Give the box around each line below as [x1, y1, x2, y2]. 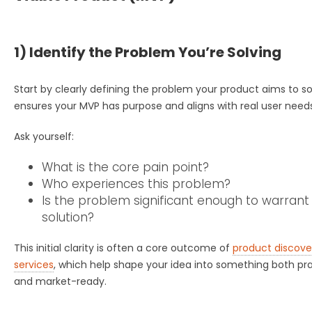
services [14, 257, 54, 272]
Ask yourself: [14, 129, 74, 143]
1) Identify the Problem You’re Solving [14, 42, 281, 62]
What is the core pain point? [42, 158, 209, 175]
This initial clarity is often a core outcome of [14, 240, 233, 255]
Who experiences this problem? [42, 175, 231, 192]
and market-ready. [14, 274, 107, 288]
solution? [42, 208, 94, 226]
